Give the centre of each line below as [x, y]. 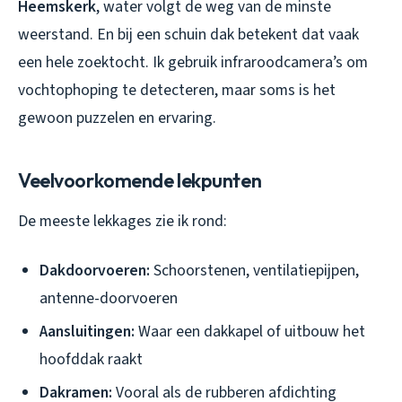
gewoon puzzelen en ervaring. [117, 118]
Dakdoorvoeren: [95, 271]
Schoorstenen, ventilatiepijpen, [254, 271]
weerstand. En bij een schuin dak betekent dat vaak [188, 35]
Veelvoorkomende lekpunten [140, 181]
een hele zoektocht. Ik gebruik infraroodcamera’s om [193, 63]
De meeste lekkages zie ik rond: [122, 222]
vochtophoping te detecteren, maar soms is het [177, 91]
